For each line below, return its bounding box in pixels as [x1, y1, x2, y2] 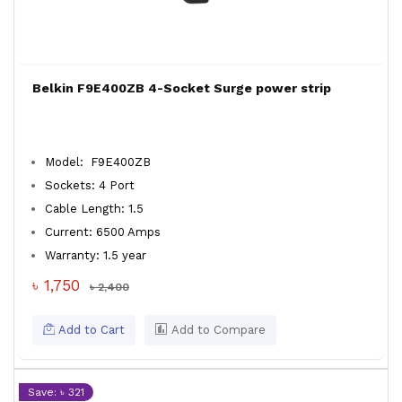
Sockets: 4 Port [45, 179, 135, 192]
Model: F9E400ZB [45, 155, 151, 169]
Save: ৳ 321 [28, 386, 84, 398]
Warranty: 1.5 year [45, 249, 146, 262]
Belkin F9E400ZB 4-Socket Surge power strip [32, 81, 331, 95]
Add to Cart [55, 323, 125, 336]
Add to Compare [168, 323, 266, 336]
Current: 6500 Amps [45, 225, 161, 239]
